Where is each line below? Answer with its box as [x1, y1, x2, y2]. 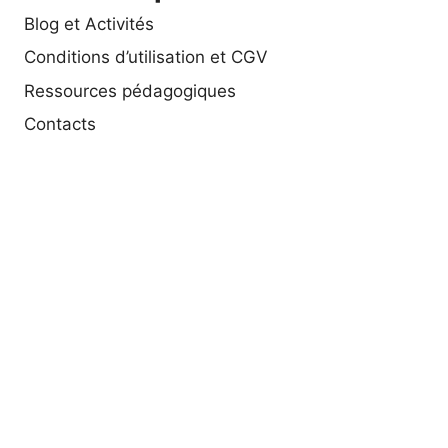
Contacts [24, 114, 96, 135]
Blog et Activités [24, 14, 154, 35]
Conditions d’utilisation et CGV [24, 47, 268, 68]
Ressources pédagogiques [24, 80, 236, 101]
